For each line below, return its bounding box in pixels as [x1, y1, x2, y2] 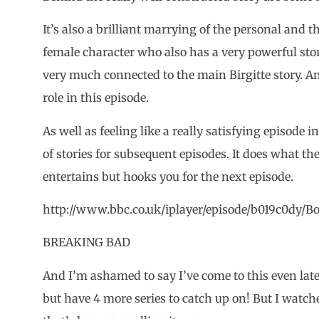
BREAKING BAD [43, 235, 130, 250]
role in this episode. [43, 90, 149, 105]
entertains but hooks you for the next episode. [43, 169, 293, 184]
